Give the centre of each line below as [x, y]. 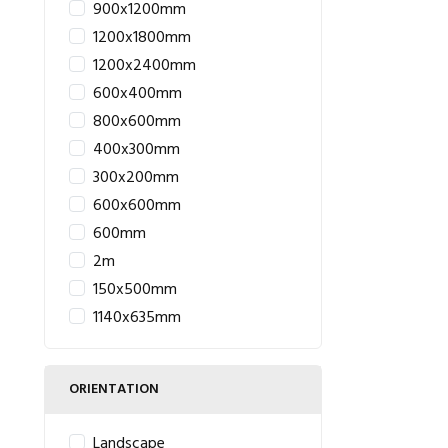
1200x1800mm [142, 38]
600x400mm [137, 94]
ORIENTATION [114, 389]
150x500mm [135, 290]
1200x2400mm [144, 66]
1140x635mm [137, 318]
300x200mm [136, 178]
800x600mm [137, 122]
